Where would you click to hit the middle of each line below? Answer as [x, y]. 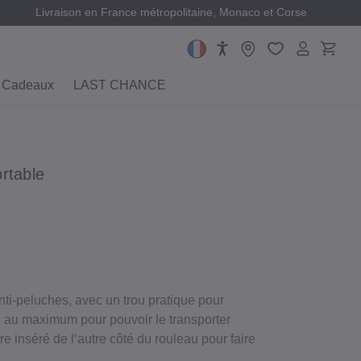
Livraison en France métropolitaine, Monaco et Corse [171, 12]
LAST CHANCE [120, 85]
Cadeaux [28, 85]
